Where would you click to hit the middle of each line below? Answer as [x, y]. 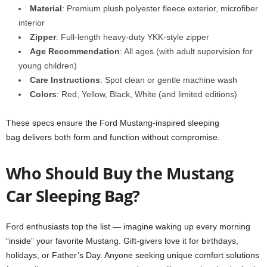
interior [32, 23]
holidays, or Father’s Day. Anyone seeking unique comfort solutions [133, 255]
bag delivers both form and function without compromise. [113, 137]
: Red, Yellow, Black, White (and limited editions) [147, 94]
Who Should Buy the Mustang [120, 173]
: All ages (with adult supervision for [186, 51]
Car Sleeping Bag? [73, 196]
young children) [48, 66]
